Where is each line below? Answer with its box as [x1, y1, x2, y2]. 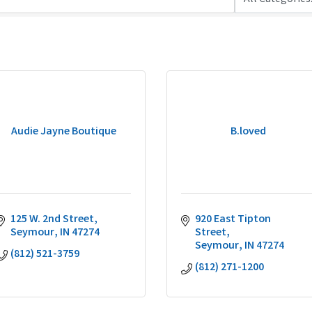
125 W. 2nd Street [10, 212, 94, 228]
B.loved [231, 124, 266, 140]
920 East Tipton [195, 212, 271, 228]
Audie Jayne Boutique [11, 124, 116, 140]
